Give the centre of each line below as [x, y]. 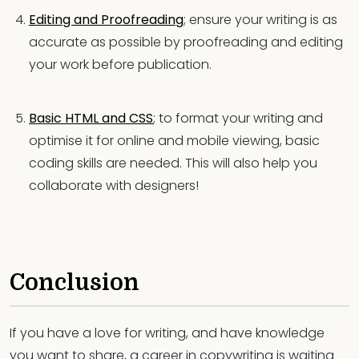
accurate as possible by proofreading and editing [186, 42]
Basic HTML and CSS [91, 118]
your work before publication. [120, 65]
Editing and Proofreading [106, 20]
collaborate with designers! [114, 185]
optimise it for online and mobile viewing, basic [174, 140]
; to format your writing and [238, 118]
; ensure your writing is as [260, 20]
